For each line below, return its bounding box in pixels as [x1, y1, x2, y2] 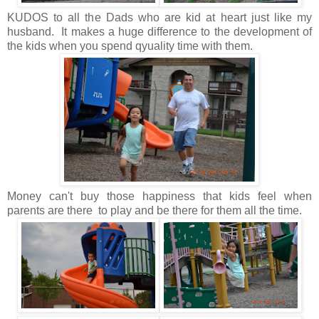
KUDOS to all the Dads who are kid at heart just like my [7, 11, 312, 24]
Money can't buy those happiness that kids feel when [7, 190, 312, 203]
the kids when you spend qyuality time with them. [7, 40, 253, 53]
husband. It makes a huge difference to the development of [7, 26, 312, 38]
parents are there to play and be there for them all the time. [7, 204, 302, 217]
